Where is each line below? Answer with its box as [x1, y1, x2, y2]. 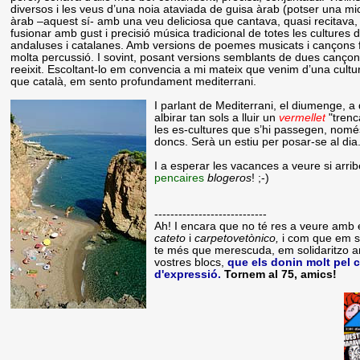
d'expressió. [154, 268, 222, 280]
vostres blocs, [154, 256, 228, 268]
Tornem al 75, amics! [224, 268, 337, 280]
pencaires [154, 171, 205, 184]
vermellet [279, 111, 329, 124]
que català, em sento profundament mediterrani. [10, 75, 257, 88]
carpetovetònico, [194, 231, 283, 244]
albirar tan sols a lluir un [154, 111, 280, 124]
